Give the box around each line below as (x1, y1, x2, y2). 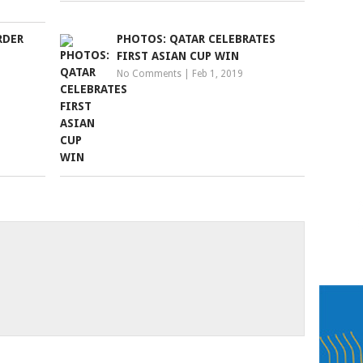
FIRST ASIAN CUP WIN (117, 49, 240, 62)
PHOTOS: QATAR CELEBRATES (117, 32, 276, 45)
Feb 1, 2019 (192, 68, 244, 79)
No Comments (117, 68, 182, 79)
